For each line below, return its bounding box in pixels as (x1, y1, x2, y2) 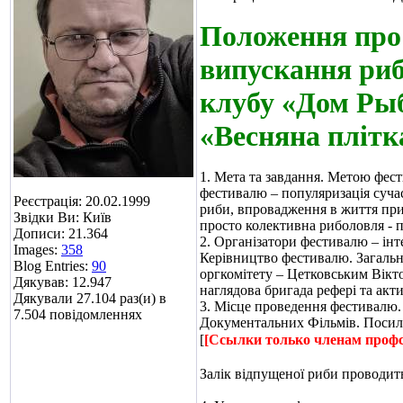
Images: (13, 242, 61, 257)
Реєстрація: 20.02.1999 (13, 193, 150, 209)
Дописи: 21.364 (13, 226, 108, 241)
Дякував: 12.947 (13, 274, 112, 290)
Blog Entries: (13, 258, 92, 273)
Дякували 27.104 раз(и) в (13, 291, 166, 306)
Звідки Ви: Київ (13, 210, 112, 225)
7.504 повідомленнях (13, 307, 142, 322)
